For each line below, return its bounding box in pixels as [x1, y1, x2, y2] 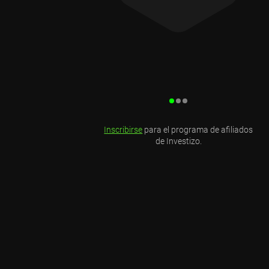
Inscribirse [104, 124, 143, 134]
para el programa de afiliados [142, 124, 253, 134]
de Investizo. [155, 136, 202, 146]
